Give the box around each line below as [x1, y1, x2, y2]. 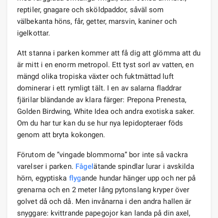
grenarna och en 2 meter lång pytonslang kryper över [17, 185, 190, 194]
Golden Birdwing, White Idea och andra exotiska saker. [17, 107, 195, 116]
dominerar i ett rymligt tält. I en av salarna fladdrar [17, 83, 182, 92]
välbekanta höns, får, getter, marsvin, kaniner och [17, 17, 177, 26]
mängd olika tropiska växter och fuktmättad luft [17, 72, 174, 81]
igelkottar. [17, 28, 51, 37]
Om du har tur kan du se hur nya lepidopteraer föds [17, 118, 183, 127]
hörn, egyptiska [17, 173, 69, 182]
